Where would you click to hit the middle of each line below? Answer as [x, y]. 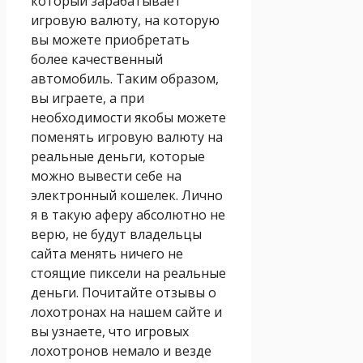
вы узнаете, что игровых [110, 331]
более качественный [97, 59]
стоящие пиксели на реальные [128, 273]
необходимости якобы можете [128, 117]
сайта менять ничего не [107, 253]
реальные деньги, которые [118, 156]
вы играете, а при [88, 98]
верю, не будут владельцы [116, 234]
